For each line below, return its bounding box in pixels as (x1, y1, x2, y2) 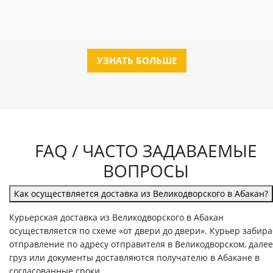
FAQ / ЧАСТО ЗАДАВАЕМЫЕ (34, 139, 257, 163)
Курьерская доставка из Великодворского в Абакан (9, 211, 224, 224)
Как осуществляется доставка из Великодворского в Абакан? (14, 188, 268, 200)
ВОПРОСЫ (102, 159, 189, 183)
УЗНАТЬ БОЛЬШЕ (96, 54, 177, 67)
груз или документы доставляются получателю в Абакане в (9, 252, 260, 264)
